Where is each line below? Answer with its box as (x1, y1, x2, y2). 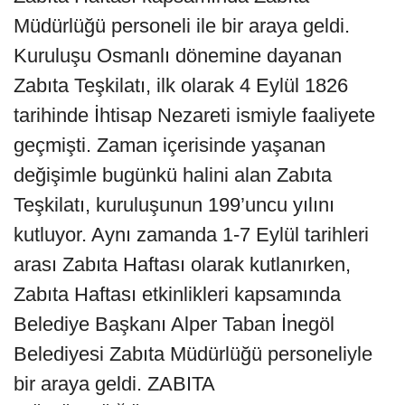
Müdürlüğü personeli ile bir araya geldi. (14, 14, 350, 38)
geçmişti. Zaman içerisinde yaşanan (14, 134, 325, 157)
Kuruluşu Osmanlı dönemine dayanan (14, 44, 342, 68)
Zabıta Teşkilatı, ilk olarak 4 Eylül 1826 (14, 74, 348, 98)
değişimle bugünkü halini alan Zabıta (14, 164, 332, 187)
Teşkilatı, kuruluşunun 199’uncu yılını (14, 193, 334, 217)
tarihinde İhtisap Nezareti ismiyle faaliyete (14, 104, 375, 127)
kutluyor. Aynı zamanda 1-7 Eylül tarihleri (14, 223, 369, 247)
